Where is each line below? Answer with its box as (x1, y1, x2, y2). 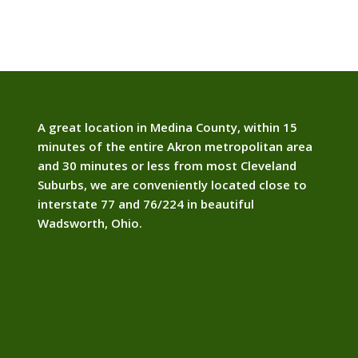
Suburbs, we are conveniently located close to (37, 176, 307, 193)
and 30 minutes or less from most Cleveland (37, 157, 296, 173)
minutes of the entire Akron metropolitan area (37, 137, 312, 154)
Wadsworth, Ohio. (37, 214, 142, 231)
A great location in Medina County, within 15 (37, 118, 297, 135)
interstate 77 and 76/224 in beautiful (37, 195, 254, 212)
